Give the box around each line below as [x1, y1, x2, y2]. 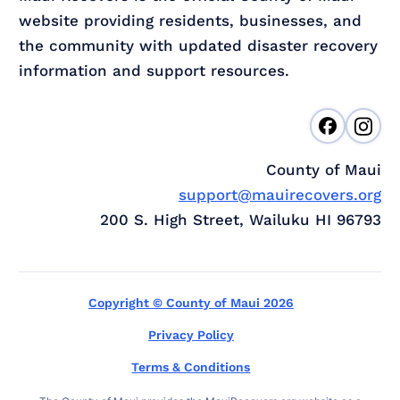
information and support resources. [19, 62, 290, 80]
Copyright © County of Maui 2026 [87, 296, 294, 311]
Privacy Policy [147, 328, 234, 343]
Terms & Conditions [131, 360, 251, 375]
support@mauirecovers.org [178, 186, 381, 204]
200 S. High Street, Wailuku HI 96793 [99, 211, 381, 229]
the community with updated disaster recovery [19, 37, 379, 55]
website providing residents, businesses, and [19, 12, 362, 30]
